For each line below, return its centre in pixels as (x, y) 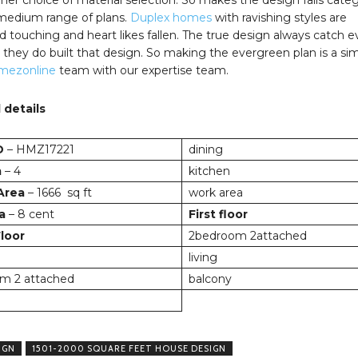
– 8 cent (30, 214)
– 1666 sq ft (58, 192)
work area (215, 192)
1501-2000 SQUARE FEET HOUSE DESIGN (129, 348)
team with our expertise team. (142, 70)
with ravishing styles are (279, 17)
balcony (210, 278)
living (203, 257)
